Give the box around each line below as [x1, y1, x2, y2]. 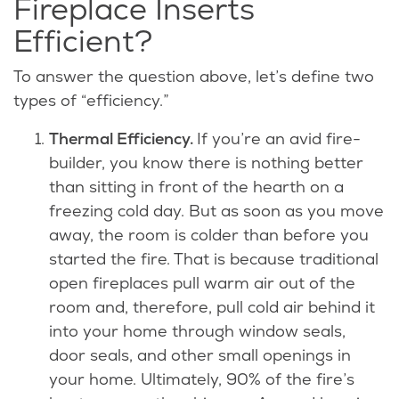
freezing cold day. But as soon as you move [49, 200, 384, 222]
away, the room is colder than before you [49, 224, 369, 246]
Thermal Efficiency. [49, 128, 197, 150]
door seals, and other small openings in [49, 345, 351, 366]
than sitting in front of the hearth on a [49, 176, 344, 198]
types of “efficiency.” [13, 90, 173, 111]
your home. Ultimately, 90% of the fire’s [49, 369, 354, 390]
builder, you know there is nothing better [49, 152, 363, 174]
